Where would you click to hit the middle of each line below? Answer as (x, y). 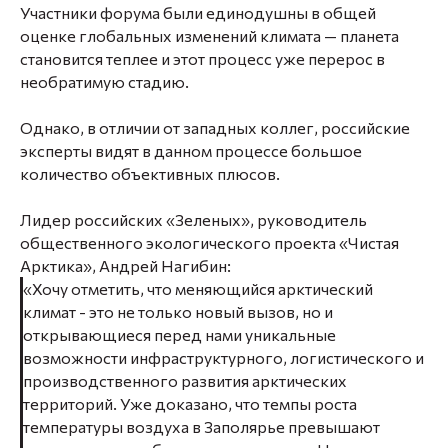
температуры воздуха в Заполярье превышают (201, 426)
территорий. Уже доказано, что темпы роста (190, 403)
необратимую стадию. (104, 81)
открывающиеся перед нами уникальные (179, 334)
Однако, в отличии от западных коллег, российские (215, 127)
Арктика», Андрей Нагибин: (125, 265)
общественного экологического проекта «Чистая (209, 242)
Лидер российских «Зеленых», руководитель (193, 219)
